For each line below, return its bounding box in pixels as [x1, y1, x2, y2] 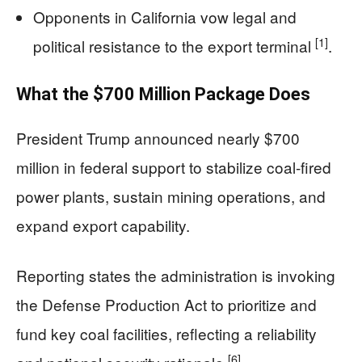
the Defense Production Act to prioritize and [16, 293, 317, 315]
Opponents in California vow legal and [33, 6, 297, 27]
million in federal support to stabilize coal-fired [16, 156, 331, 178]
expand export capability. [16, 214, 190, 236]
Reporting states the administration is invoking [16, 264, 335, 286]
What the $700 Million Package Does [16, 84, 310, 104]
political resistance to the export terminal [33, 35, 315, 57]
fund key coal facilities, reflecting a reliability [16, 322, 317, 344]
